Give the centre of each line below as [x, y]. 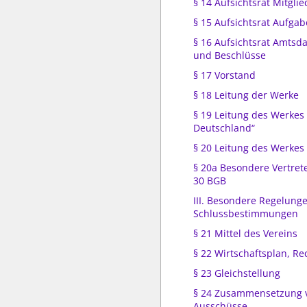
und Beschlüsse [230, 55]
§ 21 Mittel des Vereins [245, 233]
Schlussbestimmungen [246, 213]
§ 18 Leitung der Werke [246, 95]
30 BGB [210, 181]
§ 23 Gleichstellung [237, 273]
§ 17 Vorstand [224, 75]
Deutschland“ [224, 128]
